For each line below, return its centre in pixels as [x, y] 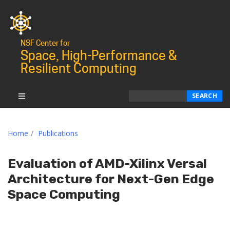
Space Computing [64, 194]
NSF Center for [45, 43]
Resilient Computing [79, 68]
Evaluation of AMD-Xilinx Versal [107, 163]
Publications [58, 133]
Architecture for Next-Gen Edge [111, 179]
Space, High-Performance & [99, 55]
